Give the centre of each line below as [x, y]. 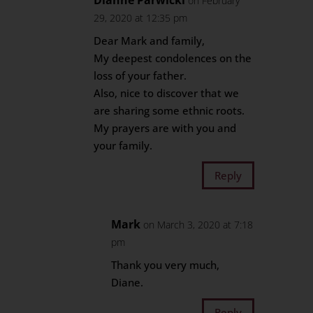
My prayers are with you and [165, 128]
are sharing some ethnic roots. [169, 110]
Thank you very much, [166, 265]
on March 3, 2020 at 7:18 [198, 225]
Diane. [128, 282]
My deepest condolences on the [173, 58]
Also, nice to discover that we [167, 93]
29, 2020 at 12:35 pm [141, 18]
